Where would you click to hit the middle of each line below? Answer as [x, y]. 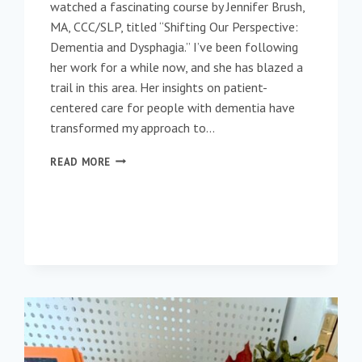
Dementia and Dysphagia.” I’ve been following [175, 46]
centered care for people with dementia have [173, 107]
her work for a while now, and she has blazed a [177, 67]
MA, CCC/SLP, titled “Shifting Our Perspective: [175, 26]
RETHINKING [143, 158]
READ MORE [81, 162]
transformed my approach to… [133, 127]
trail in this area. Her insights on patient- [159, 87]
